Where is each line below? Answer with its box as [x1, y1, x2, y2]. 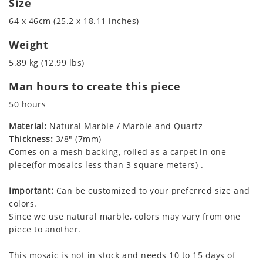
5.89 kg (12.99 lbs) [9, 56, 85, 68]
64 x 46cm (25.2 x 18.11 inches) [9, 15, 139, 26]
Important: [9, 184, 53, 196]
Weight [9, 37, 48, 52]
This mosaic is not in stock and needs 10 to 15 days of [9, 249, 235, 261]
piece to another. [9, 223, 81, 235]
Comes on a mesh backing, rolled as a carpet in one [9, 146, 226, 157]
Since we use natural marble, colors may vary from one [9, 210, 241, 222]
